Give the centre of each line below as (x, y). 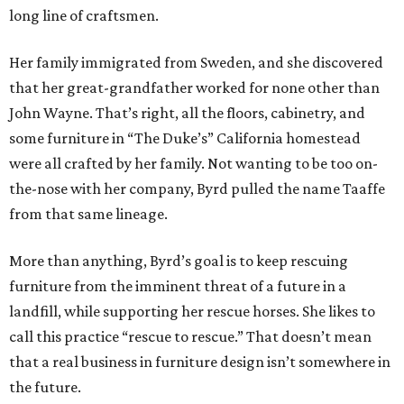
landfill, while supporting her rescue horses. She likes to (192, 312)
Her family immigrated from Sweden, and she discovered (196, 63)
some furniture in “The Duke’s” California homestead (185, 138)
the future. (45, 387)
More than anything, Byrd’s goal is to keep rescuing (179, 261)
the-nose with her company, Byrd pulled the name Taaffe (197, 189)
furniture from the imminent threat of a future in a (178, 286)
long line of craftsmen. (84, 16)
